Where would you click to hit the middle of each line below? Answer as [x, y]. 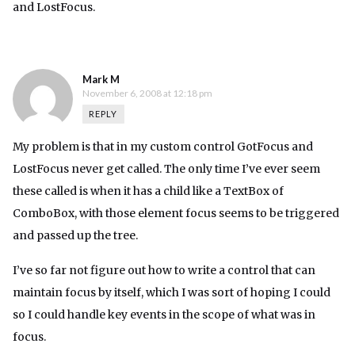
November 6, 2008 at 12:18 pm [147, 94]
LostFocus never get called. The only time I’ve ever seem [166, 169]
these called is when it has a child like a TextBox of [148, 191]
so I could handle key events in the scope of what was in [164, 315]
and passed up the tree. [75, 236]
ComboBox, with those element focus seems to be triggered [176, 214]
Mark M [101, 80]
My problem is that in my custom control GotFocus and [163, 147]
